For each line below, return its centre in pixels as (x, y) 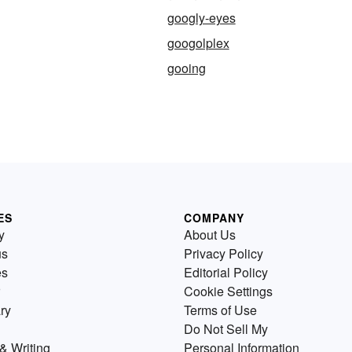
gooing (186, 68)
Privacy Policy (224, 253)
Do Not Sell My (226, 328)
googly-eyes (201, 17)
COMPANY (214, 217)
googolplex (198, 42)
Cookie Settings (228, 291)
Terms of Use (220, 310)
